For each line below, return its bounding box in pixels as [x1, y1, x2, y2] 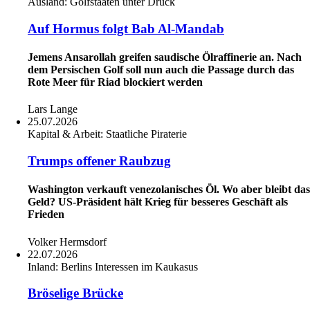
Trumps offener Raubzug [28, 154, 171, 169]
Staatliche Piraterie [106, 128, 187, 140]
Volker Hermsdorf [28, 235, 107, 248]
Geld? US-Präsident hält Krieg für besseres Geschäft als [28, 196, 288, 208]
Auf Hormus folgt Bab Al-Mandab [28, 21, 224, 36]
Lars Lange [28, 103, 77, 116]
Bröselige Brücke [28, 286, 123, 301]
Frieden [28, 208, 64, 221]
